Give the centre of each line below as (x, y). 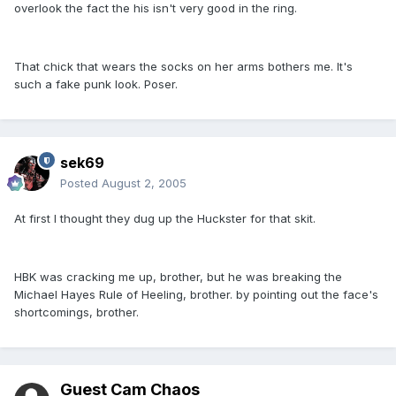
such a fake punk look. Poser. (96, 84)
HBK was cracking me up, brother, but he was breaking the (178, 277)
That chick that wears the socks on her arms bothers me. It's (183, 67)
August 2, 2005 (144, 183)
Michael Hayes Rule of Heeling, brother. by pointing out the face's (196, 295)
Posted (81, 183)
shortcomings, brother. (76, 312)
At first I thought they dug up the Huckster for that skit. (165, 219)
